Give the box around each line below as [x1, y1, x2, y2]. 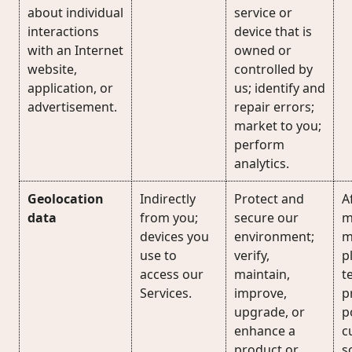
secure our [234, 209, 299, 226]
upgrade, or [234, 303, 305, 321]
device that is [234, 23, 312, 40]
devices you [140, 228, 209, 245]
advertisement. [27, 98, 117, 115]
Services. [140, 284, 192, 302]
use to [140, 247, 177, 264]
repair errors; [234, 98, 314, 115]
